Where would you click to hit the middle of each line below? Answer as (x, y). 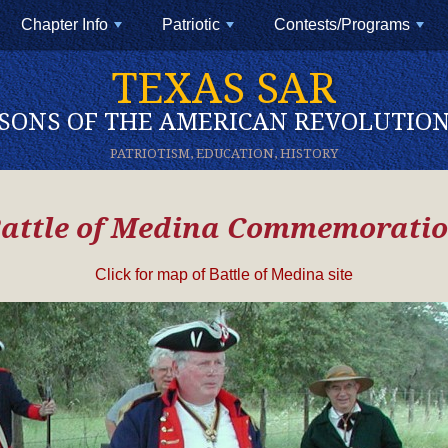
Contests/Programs (342, 24)
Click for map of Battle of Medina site (224, 274)
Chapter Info (64, 24)
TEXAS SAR (224, 88)
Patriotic (191, 24)
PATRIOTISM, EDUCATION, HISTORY (224, 153)
